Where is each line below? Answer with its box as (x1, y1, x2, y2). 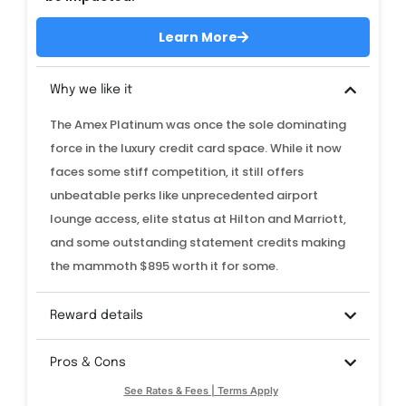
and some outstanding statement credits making (50, 234, 345, 252)
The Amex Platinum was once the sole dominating (50, 116, 346, 134)
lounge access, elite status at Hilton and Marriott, (50, 210, 346, 228)
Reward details (50, 308, 143, 322)
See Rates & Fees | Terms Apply (123, 383, 278, 397)
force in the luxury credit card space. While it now (50, 140, 342, 158)
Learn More (158, 28, 237, 47)
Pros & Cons (50, 355, 126, 369)
